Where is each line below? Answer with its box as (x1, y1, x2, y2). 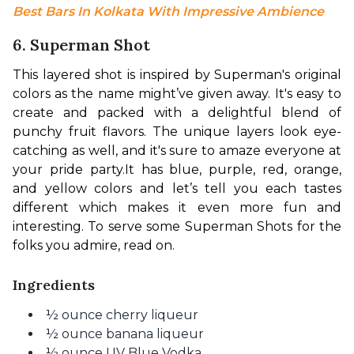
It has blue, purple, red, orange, (124, 162, 342, 177)
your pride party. (13, 162, 125, 177)
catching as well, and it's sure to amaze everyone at (13, 143, 341, 158)
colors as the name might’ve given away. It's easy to (13, 86, 341, 101)
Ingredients (13, 276, 95, 294)
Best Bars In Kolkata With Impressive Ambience (13, 4, 324, 19)
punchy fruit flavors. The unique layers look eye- (13, 124, 341, 139)
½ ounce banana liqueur (46, 326, 204, 341)
